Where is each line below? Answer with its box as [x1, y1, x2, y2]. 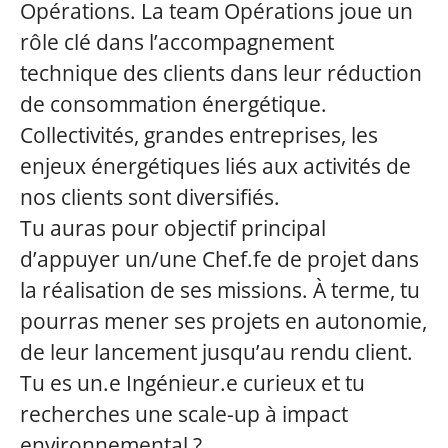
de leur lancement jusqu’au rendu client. [20, 338, 413, 366]
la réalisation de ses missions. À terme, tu [20, 276, 420, 304]
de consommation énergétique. [20, 90, 327, 118]
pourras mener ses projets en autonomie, [20, 307, 427, 335]
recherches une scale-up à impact [20, 400, 348, 428]
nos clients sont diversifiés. [20, 183, 280, 211]
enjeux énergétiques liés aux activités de [20, 152, 411, 180]
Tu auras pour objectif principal [20, 214, 326, 242]
